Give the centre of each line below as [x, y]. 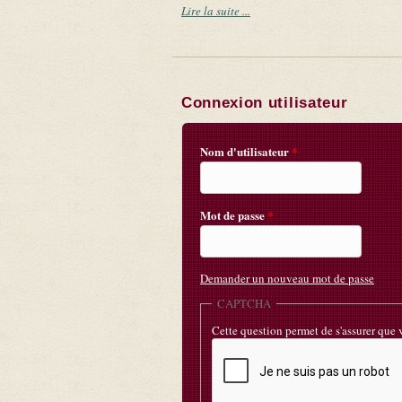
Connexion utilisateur [265, 103]
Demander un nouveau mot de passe [287, 279]
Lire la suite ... [216, 11]
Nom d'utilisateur [246, 152]
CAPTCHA [244, 304]
